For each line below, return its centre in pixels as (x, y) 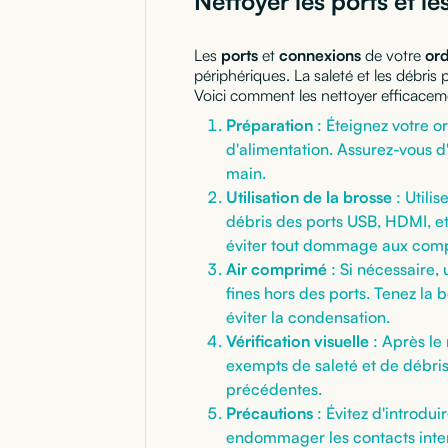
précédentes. (274, 388)
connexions (320, 54)
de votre (393, 54)
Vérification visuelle (297, 340)
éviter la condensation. (308, 316)
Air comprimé (276, 268)
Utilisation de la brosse (309, 196)
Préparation (269, 124)
